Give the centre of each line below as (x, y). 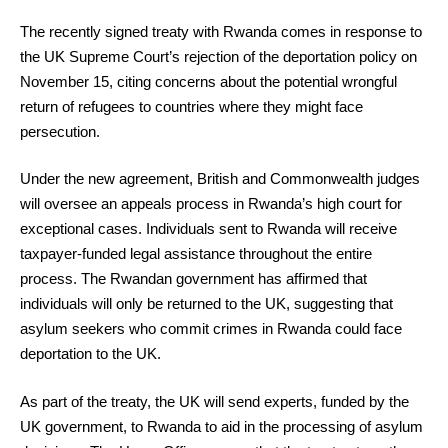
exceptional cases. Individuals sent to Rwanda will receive (208, 228)
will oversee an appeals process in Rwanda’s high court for (211, 203)
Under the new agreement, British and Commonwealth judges (220, 178)
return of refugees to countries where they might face (191, 106)
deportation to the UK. (90, 353)
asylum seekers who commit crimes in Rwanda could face (211, 328)
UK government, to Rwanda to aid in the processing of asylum (221, 426)
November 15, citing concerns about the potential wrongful (208, 81)
